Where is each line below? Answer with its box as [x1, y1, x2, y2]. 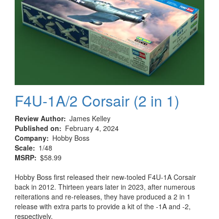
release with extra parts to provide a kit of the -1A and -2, [15, 201, 191, 212]
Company [15, 133, 46, 143]
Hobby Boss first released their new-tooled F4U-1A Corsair [15, 172, 196, 182]
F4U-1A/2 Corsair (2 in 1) [15, 90, 179, 111]
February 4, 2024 [65, 123, 119, 133]
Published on [15, 123, 59, 133]
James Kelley [69, 113, 110, 124]
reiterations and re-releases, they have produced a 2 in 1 [15, 192, 191, 202]
